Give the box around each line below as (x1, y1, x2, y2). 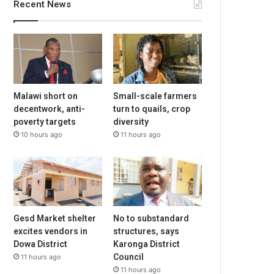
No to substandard (113, 213, 190, 224)
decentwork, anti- (13, 103, 86, 114)
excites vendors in (13, 226, 88, 237)
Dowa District (13, 239, 68, 250)
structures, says (113, 226, 180, 237)
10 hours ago (21, 130, 63, 139)
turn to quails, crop (113, 103, 191, 114)
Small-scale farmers (113, 91, 198, 101)
